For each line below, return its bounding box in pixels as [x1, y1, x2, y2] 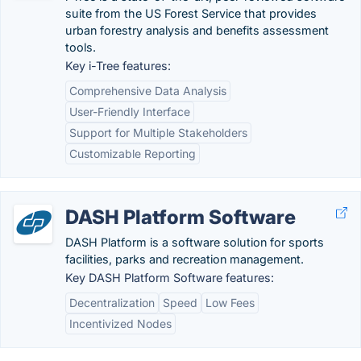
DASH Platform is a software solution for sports [65, 235, 324, 249]
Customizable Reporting [69, 147, 196, 160]
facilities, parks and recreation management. [65, 252, 304, 266]
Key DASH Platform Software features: [65, 271, 274, 284]
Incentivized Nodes [69, 317, 172, 330]
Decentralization [69, 296, 155, 309]
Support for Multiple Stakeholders [69, 126, 247, 139]
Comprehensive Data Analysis [69, 84, 226, 98]
